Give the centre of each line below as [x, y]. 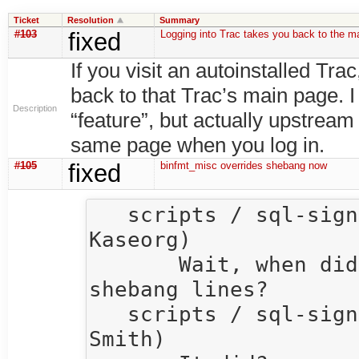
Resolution [90, 20]
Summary [179, 20]
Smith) [128, 338]
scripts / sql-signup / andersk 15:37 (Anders [109, 214]
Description [35, 108]
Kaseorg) [141, 239]
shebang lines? [179, 288]
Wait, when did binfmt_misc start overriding [134, 264]
